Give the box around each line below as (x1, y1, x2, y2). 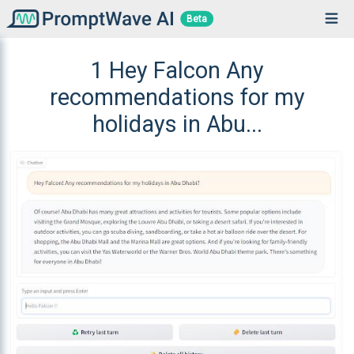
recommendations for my (49, 84, 305, 111)
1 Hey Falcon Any (90, 57, 264, 84)
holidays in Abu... (92, 111, 262, 137)
